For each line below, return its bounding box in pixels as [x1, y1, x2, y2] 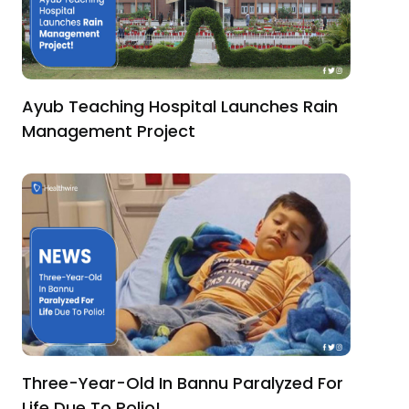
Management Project [22, 119, 195, 142]
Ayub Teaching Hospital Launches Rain [22, 94, 338, 118]
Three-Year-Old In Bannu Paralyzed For [22, 371, 343, 394]
